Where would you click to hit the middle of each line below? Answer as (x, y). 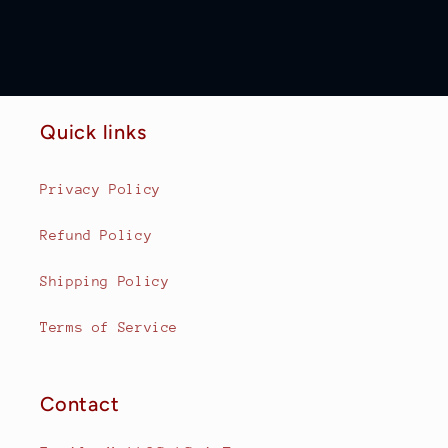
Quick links (93, 132)
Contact (80, 404)
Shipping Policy (105, 280)
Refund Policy (96, 234)
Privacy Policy (100, 188)
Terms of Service (109, 326)
